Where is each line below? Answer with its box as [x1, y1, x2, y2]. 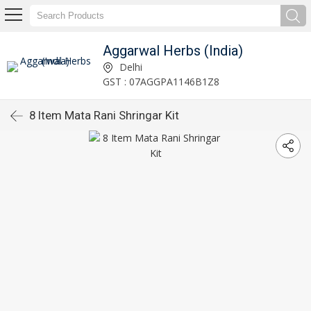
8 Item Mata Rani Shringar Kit [29, 108, 179, 122]
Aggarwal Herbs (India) [103, 42, 244, 59]
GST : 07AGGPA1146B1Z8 [103, 74, 220, 88]
